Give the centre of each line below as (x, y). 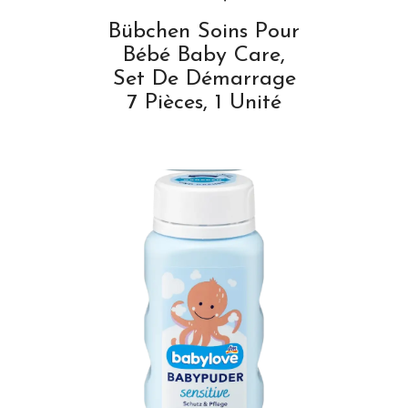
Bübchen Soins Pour (204, 31)
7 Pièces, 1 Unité (204, 102)
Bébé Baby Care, (204, 55)
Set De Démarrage (204, 79)
